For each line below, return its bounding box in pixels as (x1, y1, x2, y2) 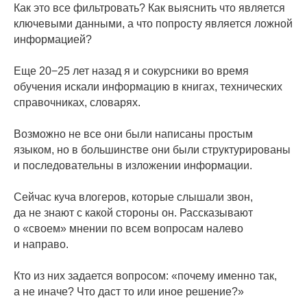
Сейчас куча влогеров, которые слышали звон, (14, 191, 253, 203)
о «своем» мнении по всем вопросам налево (14, 223, 243, 234)
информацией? (14, 34, 92, 45)
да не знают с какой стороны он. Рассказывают (14, 207, 253, 219)
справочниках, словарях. (14, 97, 140, 108)
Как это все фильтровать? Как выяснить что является (14, 2, 285, 14)
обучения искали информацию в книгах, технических (14, 81, 282, 93)
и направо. (14, 238, 69, 250)
